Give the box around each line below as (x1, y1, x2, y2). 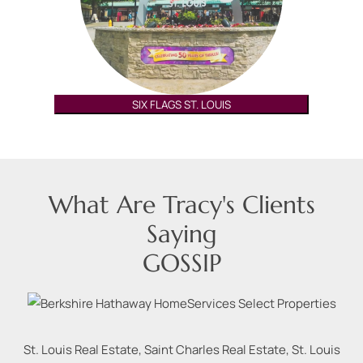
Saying (146, 218, 217, 249)
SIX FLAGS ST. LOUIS (132, 97, 231, 112)
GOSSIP (142, 247, 221, 278)
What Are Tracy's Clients (48, 189, 315, 220)
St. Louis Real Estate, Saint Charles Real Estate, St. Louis (23, 341, 340, 359)
